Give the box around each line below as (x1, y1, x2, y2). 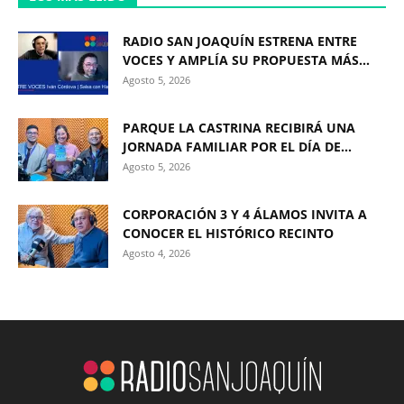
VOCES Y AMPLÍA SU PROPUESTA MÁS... (123, 51, 370, 69)
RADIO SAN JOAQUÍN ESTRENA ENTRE (123, 32, 357, 50)
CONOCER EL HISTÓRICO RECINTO (123, 225, 334, 243)
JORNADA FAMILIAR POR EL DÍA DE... (123, 138, 352, 156)
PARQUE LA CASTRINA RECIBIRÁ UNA (123, 119, 355, 137)
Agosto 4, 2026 (123, 246, 190, 261)
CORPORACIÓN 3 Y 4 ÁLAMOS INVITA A (123, 206, 367, 224)
